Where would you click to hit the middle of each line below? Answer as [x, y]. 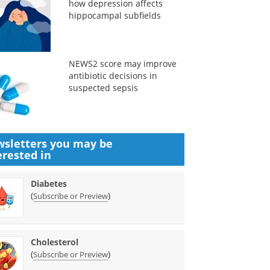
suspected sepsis [103, 88]
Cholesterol [55, 242]
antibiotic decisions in [113, 76]
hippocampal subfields [115, 15]
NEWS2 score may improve [122, 64]
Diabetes [49, 184]
